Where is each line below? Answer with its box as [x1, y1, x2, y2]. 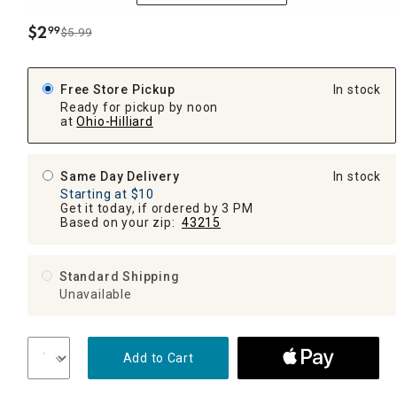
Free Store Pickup [60, 82, 175, 97]
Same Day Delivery [60, 168, 180, 183]
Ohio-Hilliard [76, 113, 153, 128]
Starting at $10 [60, 186, 154, 201]
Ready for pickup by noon [60, 99, 219, 114]
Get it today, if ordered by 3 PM [60, 200, 253, 215]
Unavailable [59, 286, 132, 301]
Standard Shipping [59, 269, 183, 284]
